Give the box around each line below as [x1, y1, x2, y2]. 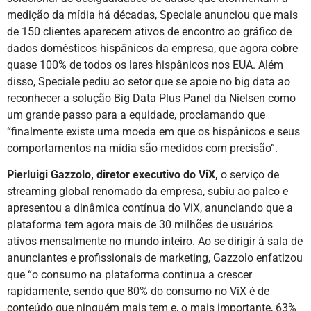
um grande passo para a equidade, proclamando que [7, 108, 265, 122]
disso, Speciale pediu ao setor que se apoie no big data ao [7, 75, 290, 89]
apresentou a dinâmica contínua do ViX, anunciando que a [7, 201, 293, 215]
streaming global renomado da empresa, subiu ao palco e [7, 185, 288, 199]
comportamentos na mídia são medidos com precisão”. [7, 142, 278, 155]
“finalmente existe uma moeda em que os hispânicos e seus [7, 125, 300, 139]
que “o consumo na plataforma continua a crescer [7, 268, 252, 282]
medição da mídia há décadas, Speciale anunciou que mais [7, 8, 298, 22]
